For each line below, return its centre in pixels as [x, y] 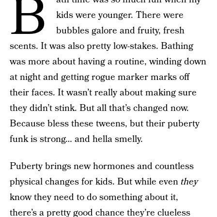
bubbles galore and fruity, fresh [120, 31]
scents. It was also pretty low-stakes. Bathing [101, 46]
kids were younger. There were [120, 15]
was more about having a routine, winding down [108, 62]
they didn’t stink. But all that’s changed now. [99, 108]
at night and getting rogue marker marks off [100, 77]
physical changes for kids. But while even [95, 182]
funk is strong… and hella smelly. [76, 139]
